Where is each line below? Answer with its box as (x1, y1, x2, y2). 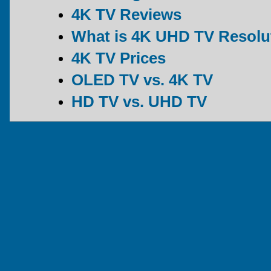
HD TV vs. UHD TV (71, 92, 207, 111)
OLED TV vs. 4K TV (71, 70, 213, 89)
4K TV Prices (71, 48, 166, 67)
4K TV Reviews (71, 5, 181, 24)
